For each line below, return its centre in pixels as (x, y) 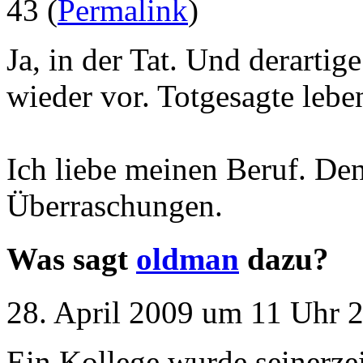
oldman (188, 258)
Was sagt (71, 258)
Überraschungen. (115, 205)
